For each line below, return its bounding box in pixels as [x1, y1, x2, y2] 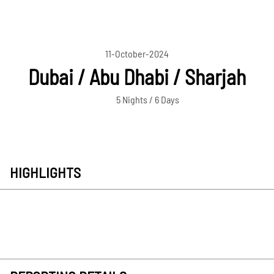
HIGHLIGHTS [10, 163, 81, 182]
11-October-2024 [105, 48, 169, 60]
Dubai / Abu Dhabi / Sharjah [28, 64, 246, 90]
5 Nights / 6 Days [116, 94, 179, 106]
